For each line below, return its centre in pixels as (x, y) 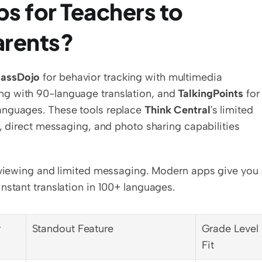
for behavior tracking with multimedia (131, 77)
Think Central (177, 110)
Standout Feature (73, 229)
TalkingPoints (211, 94)
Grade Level (230, 229)
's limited (232, 110)
